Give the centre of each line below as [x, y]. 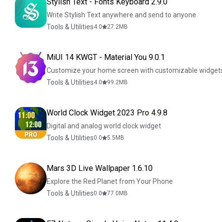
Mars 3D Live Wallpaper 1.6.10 [100, 168]
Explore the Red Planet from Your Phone [110, 181]
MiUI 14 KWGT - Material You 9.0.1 [106, 57]
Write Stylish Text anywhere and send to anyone [121, 15]
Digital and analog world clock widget [104, 126]
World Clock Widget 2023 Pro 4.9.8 [107, 113]
